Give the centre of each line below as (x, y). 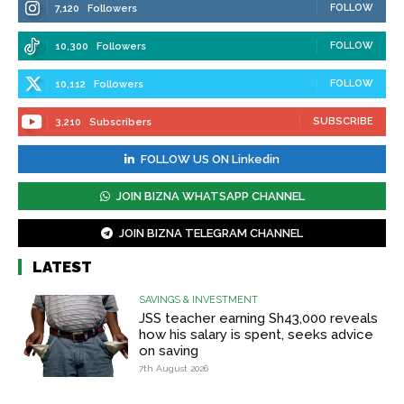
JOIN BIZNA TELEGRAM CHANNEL (211, 233)
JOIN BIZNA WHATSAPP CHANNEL (210, 196)
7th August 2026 (174, 368)
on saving (169, 350)
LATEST (62, 266)
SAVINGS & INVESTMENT (199, 299)
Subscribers (120, 122)
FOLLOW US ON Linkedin (210, 159)
